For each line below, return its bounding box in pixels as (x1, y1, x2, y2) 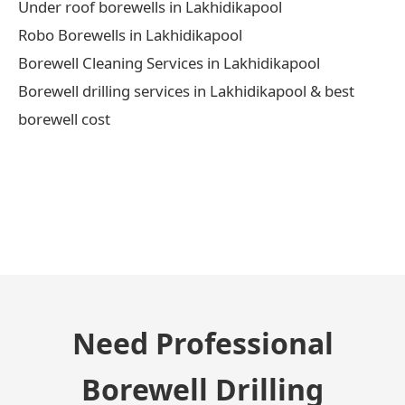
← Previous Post (47, 184, 163, 204)
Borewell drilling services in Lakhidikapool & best (18, 80, 354, 101)
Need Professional (71, 323, 334, 363)
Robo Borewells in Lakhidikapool (18, 24, 242, 45)
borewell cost (18, 108, 110, 129)
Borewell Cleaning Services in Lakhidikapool (18, 52, 320, 73)
